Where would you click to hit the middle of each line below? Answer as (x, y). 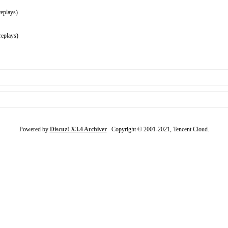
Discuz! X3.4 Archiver (78, 129)
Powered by (34, 129)
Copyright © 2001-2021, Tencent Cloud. (158, 129)
